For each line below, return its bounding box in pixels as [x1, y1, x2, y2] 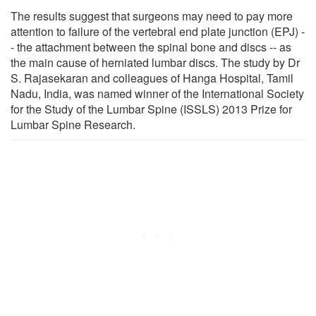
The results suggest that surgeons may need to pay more [11, 7, 293, 24]
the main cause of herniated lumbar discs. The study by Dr [11, 54, 300, 71]
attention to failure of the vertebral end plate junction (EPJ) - [11, 23, 305, 39]
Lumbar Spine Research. [11, 116, 135, 133]
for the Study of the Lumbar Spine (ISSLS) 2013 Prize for [11, 100, 292, 117]
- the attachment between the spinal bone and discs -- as [11, 38, 291, 55]
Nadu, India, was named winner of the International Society [11, 85, 304, 102]
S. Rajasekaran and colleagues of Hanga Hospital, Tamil [11, 69, 293, 86]
